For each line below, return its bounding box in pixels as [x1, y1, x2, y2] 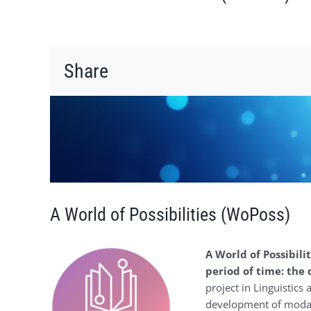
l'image [49, 113, 83, 127]
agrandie [49, 130, 91, 144]
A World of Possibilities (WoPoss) [50, 204, 290, 225]
